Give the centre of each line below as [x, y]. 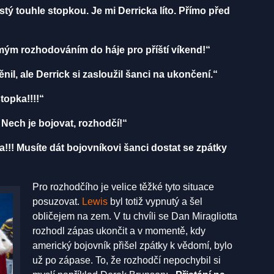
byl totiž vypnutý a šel [155, 201]
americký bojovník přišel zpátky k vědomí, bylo [132, 245]
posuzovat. [57, 201]
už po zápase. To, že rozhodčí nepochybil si [127, 260]
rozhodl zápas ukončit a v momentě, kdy [119, 231]
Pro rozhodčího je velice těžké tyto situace [123, 187]
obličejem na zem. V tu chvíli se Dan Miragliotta [135, 216]
